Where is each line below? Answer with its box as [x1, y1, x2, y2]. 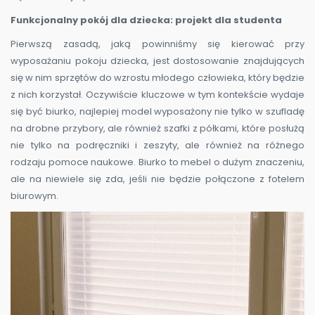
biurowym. [11, 189, 58, 203]
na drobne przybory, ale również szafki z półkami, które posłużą [11, 122, 304, 136]
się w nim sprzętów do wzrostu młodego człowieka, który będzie [11, 71, 304, 85]
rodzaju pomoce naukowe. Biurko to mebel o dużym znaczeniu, [11, 155, 304, 169]
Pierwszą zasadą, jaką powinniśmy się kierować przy [11, 37, 304, 51]
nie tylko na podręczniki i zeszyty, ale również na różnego [11, 139, 304, 153]
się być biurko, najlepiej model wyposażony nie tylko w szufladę [11, 105, 304, 119]
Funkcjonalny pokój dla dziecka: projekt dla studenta [11, 13, 282, 27]
